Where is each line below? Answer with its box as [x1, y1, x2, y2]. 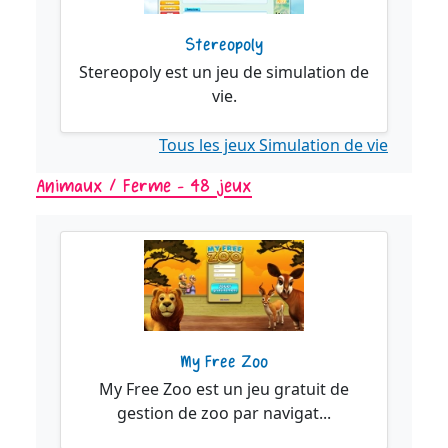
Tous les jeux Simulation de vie [159, 133, 388, 156]
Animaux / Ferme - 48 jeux [36, 173, 252, 198]
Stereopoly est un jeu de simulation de [79, 60, 369, 83]
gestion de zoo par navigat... [117, 401, 331, 424]
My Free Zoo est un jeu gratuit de [99, 377, 349, 400]
